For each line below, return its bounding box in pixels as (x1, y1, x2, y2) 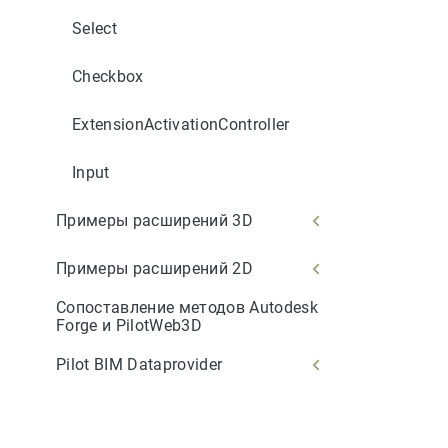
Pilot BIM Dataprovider (56, 354, 223, 374)
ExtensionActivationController (72, 114, 290, 134)
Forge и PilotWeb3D (56, 315, 202, 335)
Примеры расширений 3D (56, 210, 253, 230)
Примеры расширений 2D (56, 258, 253, 278)
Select (72, 18, 117, 38)
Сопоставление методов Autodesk (56, 297, 318, 317)
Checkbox (72, 66, 144, 86)
